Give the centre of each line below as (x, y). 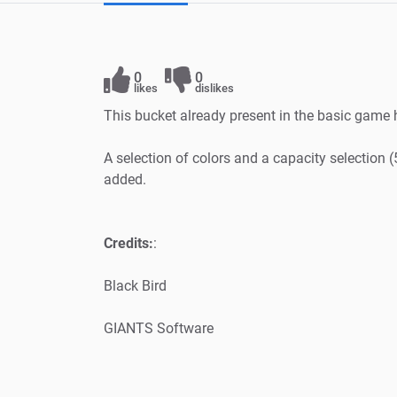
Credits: (128, 243)
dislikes (214, 88)
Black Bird (135, 285)
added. (125, 179)
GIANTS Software (159, 328)
